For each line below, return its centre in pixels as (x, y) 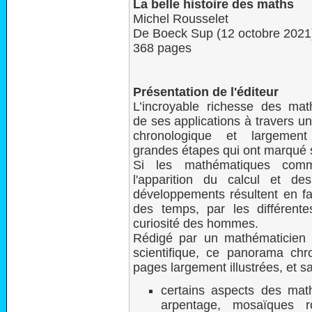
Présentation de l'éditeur (206, 92)
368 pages (162, 48)
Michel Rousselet (181, 19)
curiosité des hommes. (196, 224)
